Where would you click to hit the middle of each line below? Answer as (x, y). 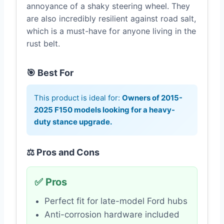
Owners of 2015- (152, 98)
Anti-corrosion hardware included (112, 215)
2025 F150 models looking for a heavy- (104, 110)
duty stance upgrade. (73, 122)
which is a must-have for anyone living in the (111, 31)
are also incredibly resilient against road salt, (111, 19)
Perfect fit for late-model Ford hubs (116, 201)
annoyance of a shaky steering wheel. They (108, 6)
